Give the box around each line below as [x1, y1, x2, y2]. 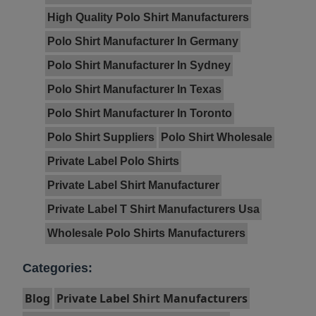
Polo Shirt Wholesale [161, 131, 272, 144]
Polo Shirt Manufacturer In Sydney [47, 59, 231, 72]
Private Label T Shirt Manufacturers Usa [47, 203, 260, 216]
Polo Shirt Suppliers [47, 131, 154, 144]
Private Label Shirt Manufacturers [56, 291, 248, 307]
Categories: [23, 261, 92, 276]
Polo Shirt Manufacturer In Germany [47, 35, 238, 48]
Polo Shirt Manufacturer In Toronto [47, 107, 232, 120]
